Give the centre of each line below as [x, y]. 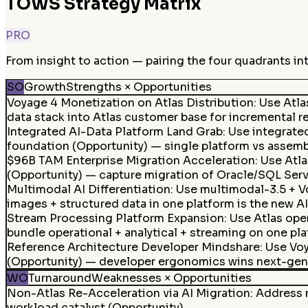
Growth [45, 87]
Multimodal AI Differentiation [88, 189]
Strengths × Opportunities [139, 87]
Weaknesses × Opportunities [171, 278]
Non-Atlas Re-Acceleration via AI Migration [128, 294]
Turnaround [59, 278]
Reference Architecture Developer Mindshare [133, 247]
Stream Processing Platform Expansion [115, 218]
